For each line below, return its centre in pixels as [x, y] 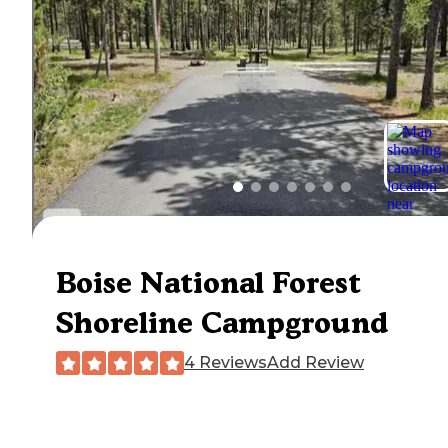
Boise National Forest [208, 283]
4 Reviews [225, 363]
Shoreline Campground [222, 323]
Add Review [315, 363]
